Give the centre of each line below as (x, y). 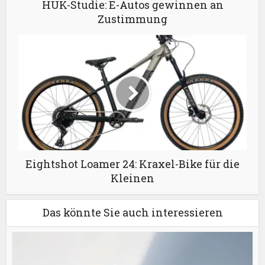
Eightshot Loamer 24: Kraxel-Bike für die (132, 164)
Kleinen (132, 178)
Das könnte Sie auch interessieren (132, 213)
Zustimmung (132, 19)
